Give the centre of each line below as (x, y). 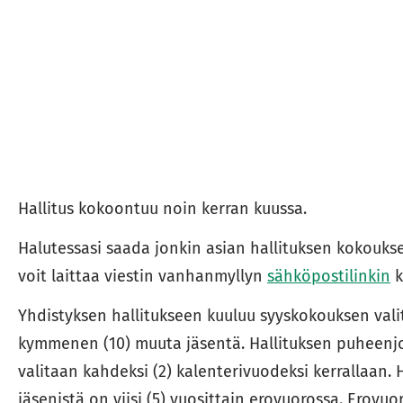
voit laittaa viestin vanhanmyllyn (142, 276)
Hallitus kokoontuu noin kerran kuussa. (164, 209)
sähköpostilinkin (328, 276)
